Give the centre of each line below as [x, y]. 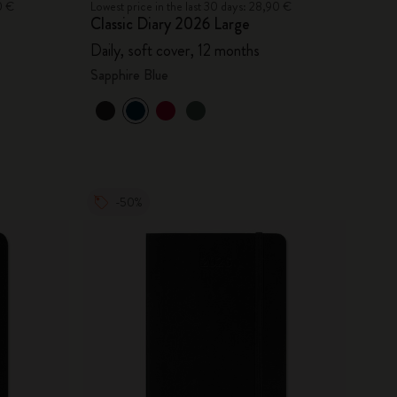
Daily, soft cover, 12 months [175, 50]
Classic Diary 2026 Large [170, 23]
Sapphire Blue [129, 74]
